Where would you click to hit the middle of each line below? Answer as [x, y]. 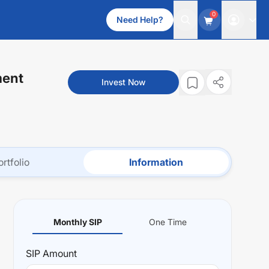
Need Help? [140, 20]
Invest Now [123, 82]
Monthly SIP [77, 222]
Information [156, 162]
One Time [168, 222]
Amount [59, 253]
